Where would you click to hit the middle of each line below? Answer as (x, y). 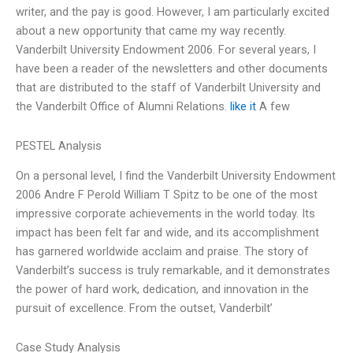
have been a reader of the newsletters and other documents (172, 69)
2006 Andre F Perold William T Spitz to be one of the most (167, 195)
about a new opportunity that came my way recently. (151, 31)
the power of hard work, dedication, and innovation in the (162, 290)
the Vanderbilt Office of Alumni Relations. (123, 107)
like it (243, 107)
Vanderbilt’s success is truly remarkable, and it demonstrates (173, 271)
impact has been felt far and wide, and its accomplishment (167, 233)
